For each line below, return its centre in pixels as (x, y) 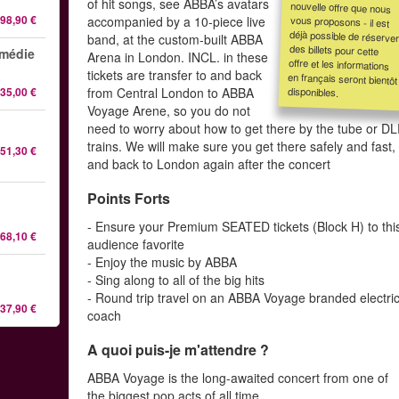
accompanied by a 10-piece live (177, 21)
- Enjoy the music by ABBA (163, 262)
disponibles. (313, 91)
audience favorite (136, 244)
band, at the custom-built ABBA (175, 39)
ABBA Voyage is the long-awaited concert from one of (238, 378)
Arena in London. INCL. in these (178, 57)
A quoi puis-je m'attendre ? (179, 350)
